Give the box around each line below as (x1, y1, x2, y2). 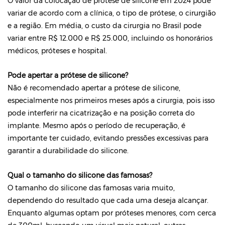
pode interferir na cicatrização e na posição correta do (8, 108, 195, 118)
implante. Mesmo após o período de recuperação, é (8, 121, 185, 130)
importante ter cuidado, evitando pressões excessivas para (8, 134, 208, 143)
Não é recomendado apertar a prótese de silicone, (8, 83, 180, 92)
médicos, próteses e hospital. (8, 46, 107, 55)
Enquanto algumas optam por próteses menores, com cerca (8, 208, 216, 217)
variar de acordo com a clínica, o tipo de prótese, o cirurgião (8, 9, 216, 18)
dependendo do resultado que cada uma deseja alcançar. (8, 196, 208, 205)
